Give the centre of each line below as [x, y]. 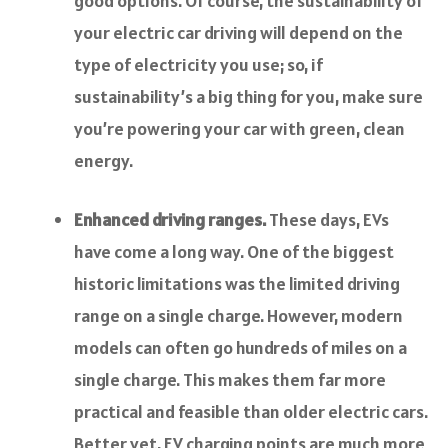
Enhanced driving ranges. [171, 220]
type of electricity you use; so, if [198, 65]
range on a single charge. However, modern [238, 316]
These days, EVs [329, 220]
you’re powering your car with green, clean [239, 129]
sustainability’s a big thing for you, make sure [248, 97]
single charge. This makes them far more [230, 380]
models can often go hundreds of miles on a [240, 348]
